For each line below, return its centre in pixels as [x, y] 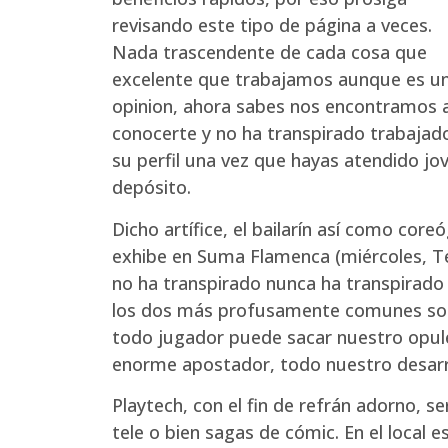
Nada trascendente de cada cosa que [269, 52]
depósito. [151, 187]
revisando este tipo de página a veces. [272, 25]
